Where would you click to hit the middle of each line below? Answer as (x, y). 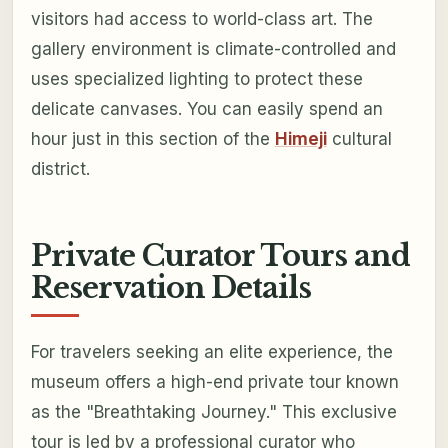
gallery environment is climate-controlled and (213, 48)
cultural (359, 138)
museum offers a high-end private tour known (214, 382)
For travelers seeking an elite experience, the (211, 352)
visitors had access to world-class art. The (201, 18)
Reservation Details (171, 287)
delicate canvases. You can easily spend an (206, 108)
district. (60, 168)
